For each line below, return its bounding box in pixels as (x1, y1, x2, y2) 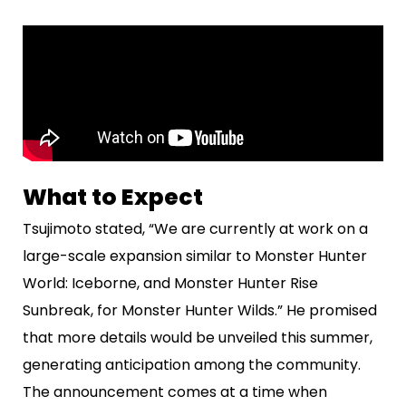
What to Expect (23, 180, 203, 213)
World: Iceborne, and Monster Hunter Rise (23, 272, 318, 294)
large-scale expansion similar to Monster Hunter (23, 245, 367, 266)
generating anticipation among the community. (23, 353, 361, 375)
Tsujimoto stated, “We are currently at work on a (23, 217, 368, 239)
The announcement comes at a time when (23, 381, 327, 402)
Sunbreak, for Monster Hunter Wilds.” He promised (23, 299, 377, 321)
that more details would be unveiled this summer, (23, 326, 372, 348)
